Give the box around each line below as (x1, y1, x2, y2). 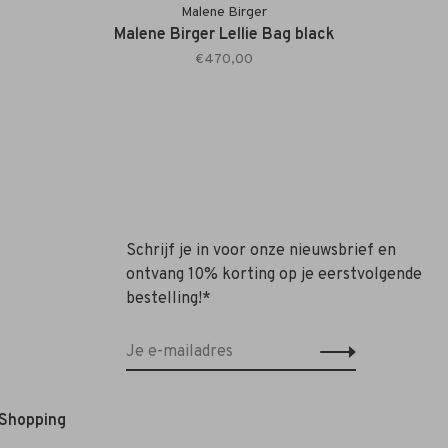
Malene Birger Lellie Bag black (113, 25, 335, 46)
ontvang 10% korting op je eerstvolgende (126, 265, 422, 286)
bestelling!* (126, 289, 211, 310)
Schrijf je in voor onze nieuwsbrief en (126, 241, 396, 262)
